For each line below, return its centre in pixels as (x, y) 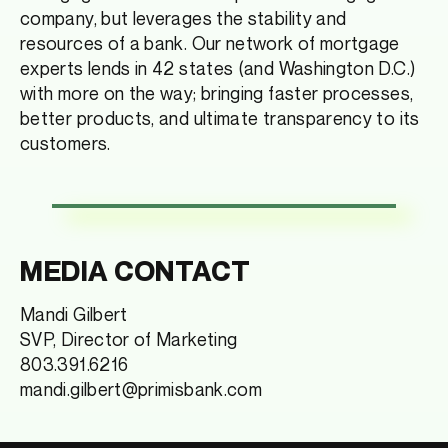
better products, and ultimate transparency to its (220, 118)
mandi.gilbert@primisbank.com (141, 389)
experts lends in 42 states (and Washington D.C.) (218, 68)
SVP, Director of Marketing (129, 339)
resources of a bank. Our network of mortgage (210, 43)
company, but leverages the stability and (183, 18)
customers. (65, 143)
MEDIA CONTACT (135, 271)
